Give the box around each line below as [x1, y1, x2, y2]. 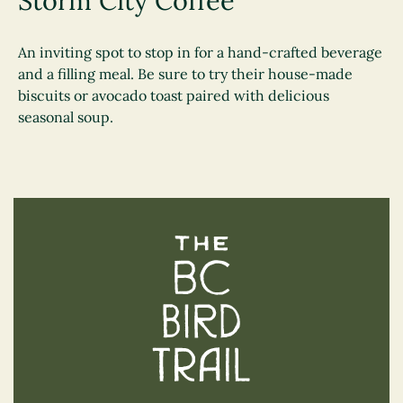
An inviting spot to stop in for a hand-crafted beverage [18, 43, 382, 61]
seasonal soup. [18, 108, 113, 126]
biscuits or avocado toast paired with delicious [18, 86, 329, 104]
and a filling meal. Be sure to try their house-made [18, 65, 353, 83]
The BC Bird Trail [268, 237, 383, 255]
